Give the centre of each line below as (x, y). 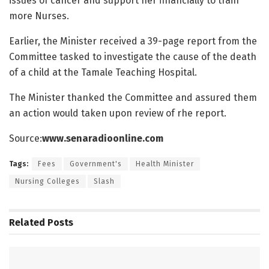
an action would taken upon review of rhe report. (118, 113)
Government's (96, 164)
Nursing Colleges (47, 182)
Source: (26, 139)
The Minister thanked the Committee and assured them (133, 98)
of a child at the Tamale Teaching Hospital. (103, 73)
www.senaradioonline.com (103, 139)
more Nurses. (39, 16)
